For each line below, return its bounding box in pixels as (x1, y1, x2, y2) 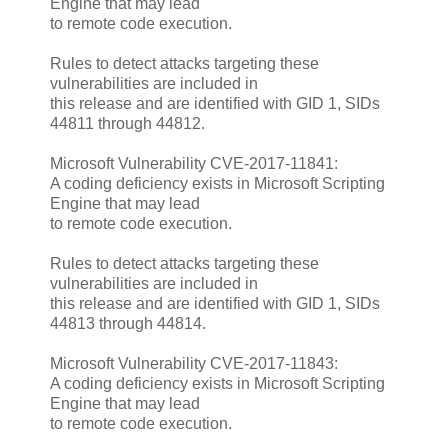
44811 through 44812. (50, 114, 205, 132)
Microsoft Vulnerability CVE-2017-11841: (50, 154, 338, 172)
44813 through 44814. (50, 314, 206, 332)
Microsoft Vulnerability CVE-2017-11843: (50, 354, 338, 372)
